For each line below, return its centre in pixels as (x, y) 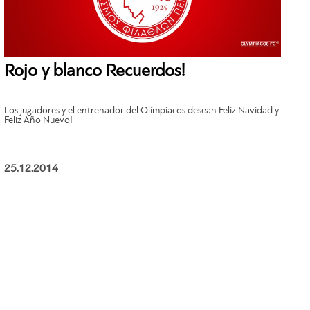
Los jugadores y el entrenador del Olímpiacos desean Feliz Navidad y (142, 111)
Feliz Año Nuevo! (39, 121)
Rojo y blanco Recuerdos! (95, 72)
